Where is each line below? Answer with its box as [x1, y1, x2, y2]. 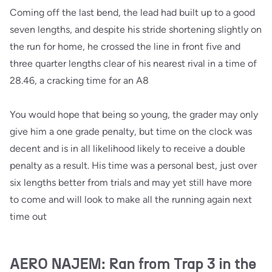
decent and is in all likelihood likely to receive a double [10, 142, 245, 154]
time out [10, 210, 47, 222]
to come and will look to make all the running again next [10, 193, 252, 205]
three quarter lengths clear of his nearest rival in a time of [10, 57, 257, 69]
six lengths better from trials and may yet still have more [10, 176, 252, 188]
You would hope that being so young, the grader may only [10, 108, 258, 120]
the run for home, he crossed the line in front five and [10, 40, 240, 52]
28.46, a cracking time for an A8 [10, 74, 149, 86]
